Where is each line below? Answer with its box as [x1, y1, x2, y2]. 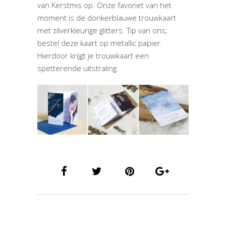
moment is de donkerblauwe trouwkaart [37, 13, 176, 23]
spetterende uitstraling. [37, 63, 119, 74]
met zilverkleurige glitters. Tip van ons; [37, 25, 167, 36]
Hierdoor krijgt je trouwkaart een [37, 50, 149, 61]
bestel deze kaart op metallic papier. [37, 38, 162, 48]
